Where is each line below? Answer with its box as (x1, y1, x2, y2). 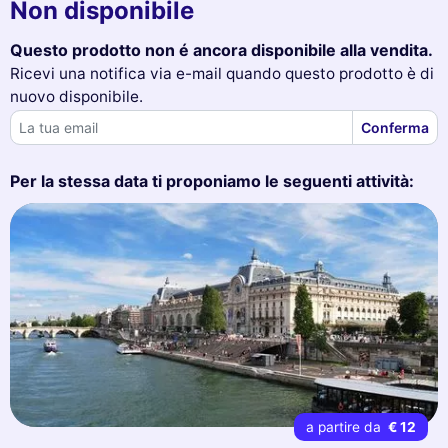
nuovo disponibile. (10, 86, 143, 106)
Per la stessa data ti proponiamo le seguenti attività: (10, 170, 414, 191)
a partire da (305, 418, 385, 435)
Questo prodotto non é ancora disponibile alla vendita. (10, 39, 433, 60)
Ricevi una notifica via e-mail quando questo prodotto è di (10, 63, 434, 83)
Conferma (361, 118, 429, 136)
